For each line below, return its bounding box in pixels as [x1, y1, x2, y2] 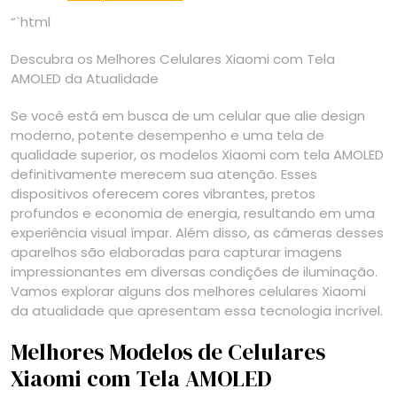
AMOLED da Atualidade [11, 68, 159, 88]
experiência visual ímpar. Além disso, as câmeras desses [11, 222, 384, 242]
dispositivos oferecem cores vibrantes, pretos [11, 183, 315, 203]
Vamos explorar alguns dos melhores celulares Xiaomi [11, 281, 366, 300]
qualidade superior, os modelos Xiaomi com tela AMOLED [11, 144, 384, 164]
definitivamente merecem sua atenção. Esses [11, 164, 317, 183]
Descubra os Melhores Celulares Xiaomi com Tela [11, 49, 335, 68]
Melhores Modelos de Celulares [11, 336, 325, 367]
